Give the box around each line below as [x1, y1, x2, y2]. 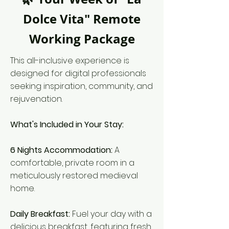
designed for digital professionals [10, 67, 146, 79]
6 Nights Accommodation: [10, 144, 114, 156]
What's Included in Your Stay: [10, 119, 124, 130]
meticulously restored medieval [10, 170, 138, 181]
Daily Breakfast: [10, 208, 72, 220]
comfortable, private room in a [10, 157, 134, 169]
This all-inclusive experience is [10, 55, 129, 66]
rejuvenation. [10, 93, 62, 105]
